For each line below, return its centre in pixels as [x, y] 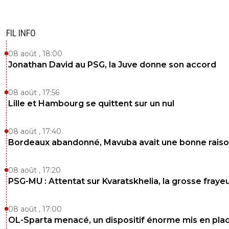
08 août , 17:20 [35, 170]
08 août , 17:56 [34, 92]
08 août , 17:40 [35, 131]
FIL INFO [21, 33]
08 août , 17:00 [35, 209]
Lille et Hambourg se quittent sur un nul [91, 103]
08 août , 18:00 [35, 53]
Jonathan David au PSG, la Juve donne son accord [112, 64]
